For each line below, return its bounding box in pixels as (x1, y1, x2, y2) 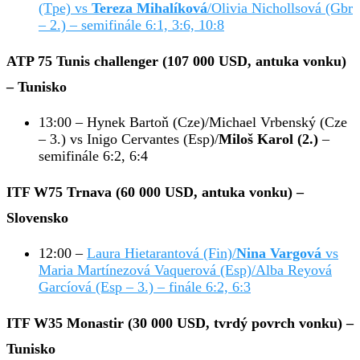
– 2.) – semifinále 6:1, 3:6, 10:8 (39, 16, 224, 33)
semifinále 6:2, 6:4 (39, 147, 148, 164)
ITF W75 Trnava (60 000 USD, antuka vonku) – (6, 183, 304, 200)
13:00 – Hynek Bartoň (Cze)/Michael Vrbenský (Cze (39, 113, 347, 130)
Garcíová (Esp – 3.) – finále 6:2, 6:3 (39, 278, 251, 295)
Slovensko (6, 209, 68, 226)
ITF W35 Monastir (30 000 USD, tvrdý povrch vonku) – (6, 314, 354, 331)
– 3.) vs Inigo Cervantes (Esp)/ (39, 130, 219, 147)
